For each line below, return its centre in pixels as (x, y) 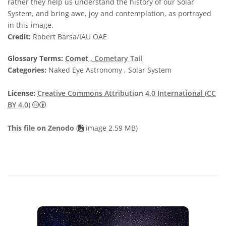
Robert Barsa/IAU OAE (69, 36)
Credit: (19, 36)
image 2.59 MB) (111, 128)
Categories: (27, 70)
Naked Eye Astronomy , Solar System (109, 70)
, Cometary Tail (116, 58)
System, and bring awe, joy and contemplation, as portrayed (109, 13)
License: (21, 93)
